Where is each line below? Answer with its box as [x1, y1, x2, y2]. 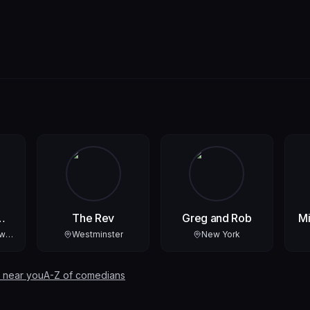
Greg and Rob [182, 210, 252, 225]
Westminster [71, 228, 123, 239]
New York [201, 228, 241, 239]
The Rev [72, 210, 115, 225]
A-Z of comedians [44, 268, 125, 281]
